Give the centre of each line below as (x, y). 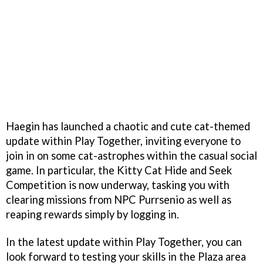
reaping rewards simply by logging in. (92, 215)
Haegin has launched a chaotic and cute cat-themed (128, 127)
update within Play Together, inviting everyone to (123, 141)
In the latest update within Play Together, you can (124, 242)
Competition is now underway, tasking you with (118, 185)
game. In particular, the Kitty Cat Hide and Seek (119, 171)
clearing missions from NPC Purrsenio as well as (119, 200)
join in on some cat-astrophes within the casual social (131, 156)
